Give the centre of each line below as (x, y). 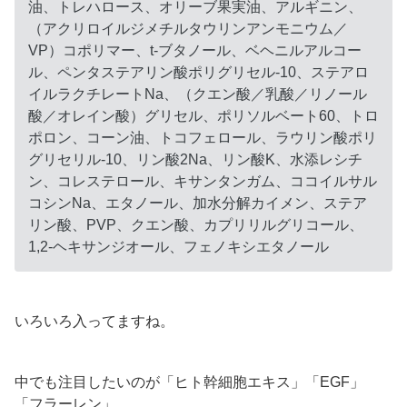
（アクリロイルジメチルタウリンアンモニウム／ (188, 28)
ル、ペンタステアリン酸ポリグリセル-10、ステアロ (199, 72)
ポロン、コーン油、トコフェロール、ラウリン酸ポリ (203, 137)
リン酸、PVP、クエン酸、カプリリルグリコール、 (196, 224)
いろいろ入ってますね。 (94, 321)
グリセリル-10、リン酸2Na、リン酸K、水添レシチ (195, 159)
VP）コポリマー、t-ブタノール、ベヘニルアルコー (195, 50)
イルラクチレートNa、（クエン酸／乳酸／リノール (198, 94)
